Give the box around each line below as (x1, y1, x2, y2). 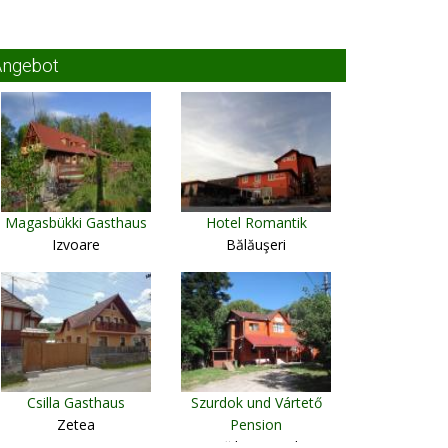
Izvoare (52, 235, 100, 254)
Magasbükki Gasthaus (5, 213, 147, 232)
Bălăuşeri (226, 235, 286, 254)
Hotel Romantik (205, 213, 307, 232)
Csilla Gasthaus (27, 393, 125, 412)
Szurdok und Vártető (190, 393, 322, 412)
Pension (230, 415, 282, 434)
